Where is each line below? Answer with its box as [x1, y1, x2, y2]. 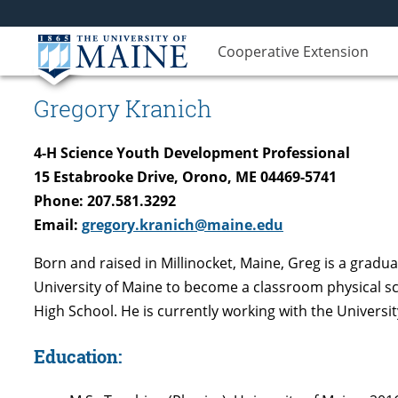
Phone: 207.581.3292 [34, 191, 176, 211]
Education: [34, 345, 122, 369]
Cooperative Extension [218, 42, 369, 61]
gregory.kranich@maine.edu [82, 215, 283, 235]
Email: [34, 215, 82, 235]
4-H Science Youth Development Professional [34, 143, 350, 163]
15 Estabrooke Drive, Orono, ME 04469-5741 [34, 167, 337, 187]
